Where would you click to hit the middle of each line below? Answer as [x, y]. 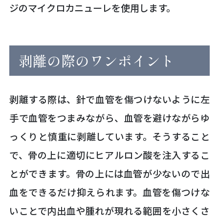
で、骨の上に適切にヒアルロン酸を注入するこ [109, 155]
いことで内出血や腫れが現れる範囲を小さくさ [109, 211]
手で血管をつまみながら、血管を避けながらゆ [109, 118]
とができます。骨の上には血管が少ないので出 [109, 174]
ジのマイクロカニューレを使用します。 [93, 8]
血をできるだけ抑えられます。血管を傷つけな [109, 192]
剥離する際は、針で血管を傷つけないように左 [109, 99]
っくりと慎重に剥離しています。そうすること [109, 137]
